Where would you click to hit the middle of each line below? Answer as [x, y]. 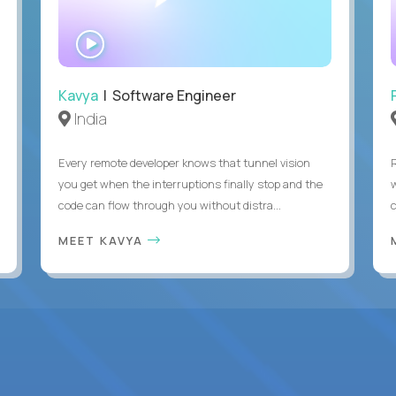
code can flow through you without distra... [169, 205]
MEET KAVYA [103, 240]
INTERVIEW [138, 55]
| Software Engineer [167, 95]
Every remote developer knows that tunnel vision [184, 162]
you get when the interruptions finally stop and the [190, 183]
